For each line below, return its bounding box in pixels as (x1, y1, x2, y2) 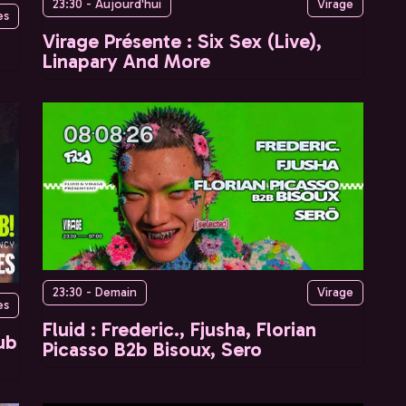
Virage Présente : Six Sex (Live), (43, 28, 322, 53)
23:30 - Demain (53, 285, 137, 301)
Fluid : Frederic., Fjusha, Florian (43, 317, 316, 343)
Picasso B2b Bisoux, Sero (43, 337, 262, 362)
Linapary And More (43, 48, 210, 73)
